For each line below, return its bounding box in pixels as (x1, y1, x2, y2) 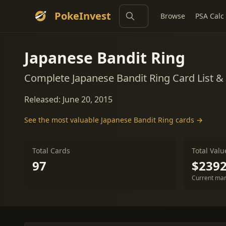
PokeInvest (54, 9, 111, 23)
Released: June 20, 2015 (24, 94, 112, 105)
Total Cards (32, 146, 70, 155)
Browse (160, 11, 185, 21)
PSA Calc (195, 11, 224, 21)
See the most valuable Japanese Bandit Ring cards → (24, 115, 203, 125)
